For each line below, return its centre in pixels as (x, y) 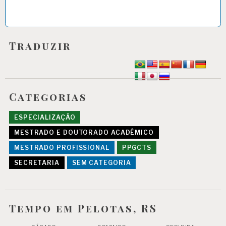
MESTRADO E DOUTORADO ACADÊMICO (84, 133)
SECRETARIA (37, 162)
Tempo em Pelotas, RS (83, 208)
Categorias (48, 96)
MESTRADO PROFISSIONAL (62, 148)
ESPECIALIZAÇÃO (45, 118)
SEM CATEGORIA (101, 162)
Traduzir (40, 45)
